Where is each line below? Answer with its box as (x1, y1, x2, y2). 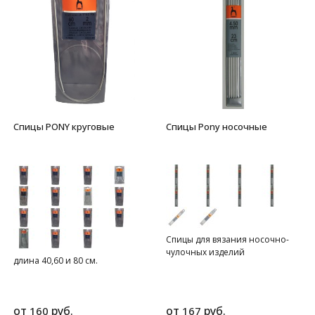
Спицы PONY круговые (13, 120, 115, 133)
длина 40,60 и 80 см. (13, 254, 98, 266)
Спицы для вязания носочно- (165, 233, 289, 245)
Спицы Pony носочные (165, 120, 267, 133)
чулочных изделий (165, 245, 245, 258)
